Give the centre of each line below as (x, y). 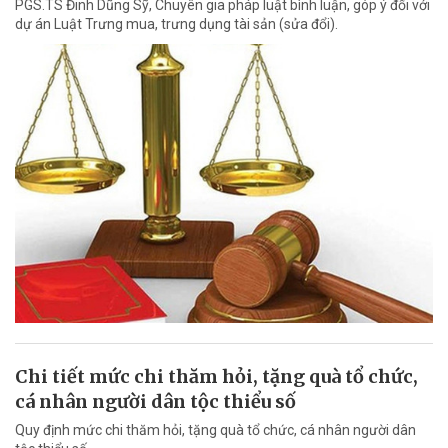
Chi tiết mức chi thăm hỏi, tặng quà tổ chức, (216, 376)
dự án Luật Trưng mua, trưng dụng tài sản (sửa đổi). (176, 23)
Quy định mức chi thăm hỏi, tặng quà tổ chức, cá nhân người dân (215, 429)
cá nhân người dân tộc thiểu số (155, 401)
